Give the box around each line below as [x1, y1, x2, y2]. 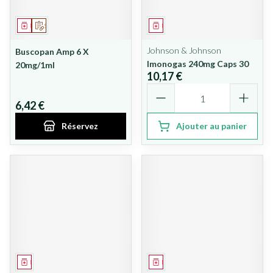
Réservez [62, 121, 98, 131]
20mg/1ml [15, 60, 55, 70]
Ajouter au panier [176, 121, 247, 131]
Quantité [146, 83, 188, 94]
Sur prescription [44, 22, 87, 29]
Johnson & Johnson [147, 45, 221, 55]
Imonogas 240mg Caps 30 [147, 58, 249, 69]
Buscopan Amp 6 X [15, 46, 89, 57]
